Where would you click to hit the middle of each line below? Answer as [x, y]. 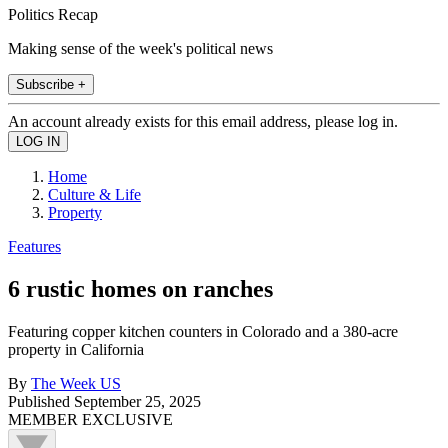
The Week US [76, 383]
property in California [76, 349]
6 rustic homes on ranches [140, 288]
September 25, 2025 [137, 401]
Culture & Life [94, 194]
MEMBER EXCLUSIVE [90, 419]
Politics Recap [53, 14]
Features [34, 246]
